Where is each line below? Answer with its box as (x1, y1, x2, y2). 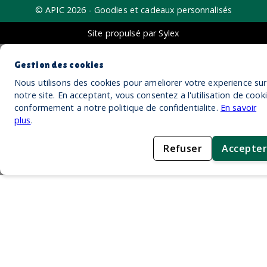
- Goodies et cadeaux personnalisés (86, 4, 232, 15)
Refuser (163, 141, 203, 155)
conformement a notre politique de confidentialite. (14, 101, 221, 113)
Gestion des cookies (14, 58, 104, 70)
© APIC (35, 4, 67, 15)
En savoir (220, 101, 257, 113)
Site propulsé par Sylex (87, 27, 180, 39)
